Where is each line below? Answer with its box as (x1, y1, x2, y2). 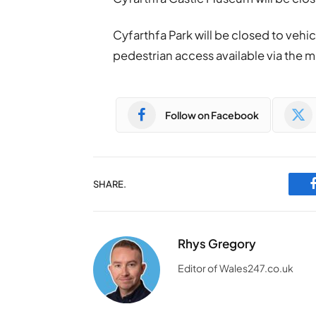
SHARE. (93, 178, 126, 190)
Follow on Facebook (165, 108, 259, 121)
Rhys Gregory (178, 236, 256, 252)
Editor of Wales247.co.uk (178, 262, 293, 275)
